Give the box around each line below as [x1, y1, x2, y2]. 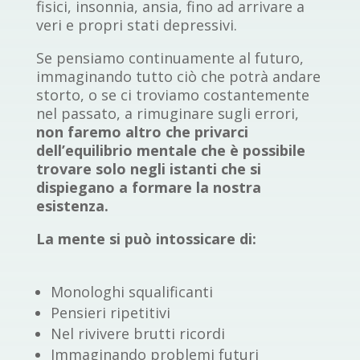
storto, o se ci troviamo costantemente [35, 85, 309, 105]
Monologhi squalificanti [50, 282, 213, 302]
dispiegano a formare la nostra [35, 178, 261, 198]
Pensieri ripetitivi [50, 303, 170, 323]
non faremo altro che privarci [35, 122, 248, 142]
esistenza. [35, 196, 108, 216]
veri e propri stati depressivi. [35, 15, 237, 35]
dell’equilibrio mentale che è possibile [35, 141, 305, 161]
